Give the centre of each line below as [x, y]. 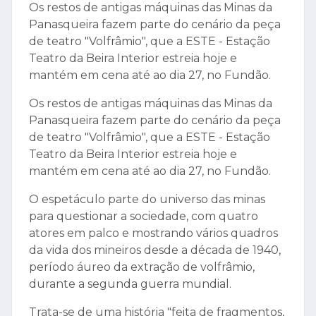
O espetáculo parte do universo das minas [147, 200]
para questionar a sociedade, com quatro [144, 217]
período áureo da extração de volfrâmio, [142, 267]
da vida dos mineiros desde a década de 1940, [155, 250]
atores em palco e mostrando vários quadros [153, 233]
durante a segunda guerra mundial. [130, 284]
